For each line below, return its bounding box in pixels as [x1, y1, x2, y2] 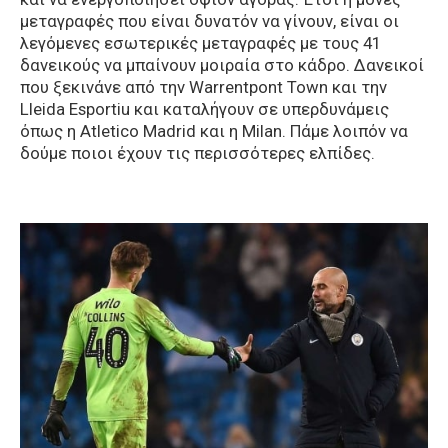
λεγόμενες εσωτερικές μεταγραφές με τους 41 [20, 33, 381, 54]
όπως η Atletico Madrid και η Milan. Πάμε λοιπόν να [20, 121, 408, 142]
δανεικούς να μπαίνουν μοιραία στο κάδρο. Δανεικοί [20, 55, 424, 76]
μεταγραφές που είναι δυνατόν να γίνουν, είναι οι [20, 11, 399, 32]
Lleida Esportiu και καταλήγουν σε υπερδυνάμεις [20, 99, 389, 120]
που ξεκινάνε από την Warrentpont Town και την [20, 77, 387, 98]
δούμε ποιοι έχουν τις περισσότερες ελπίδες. [20, 143, 375, 164]
